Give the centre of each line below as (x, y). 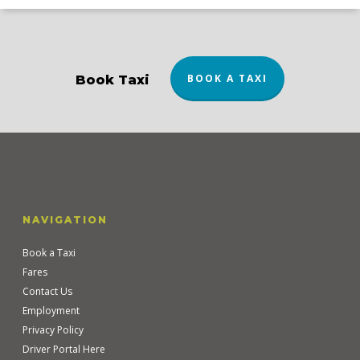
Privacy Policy (53, 330)
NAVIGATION (65, 220)
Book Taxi (112, 80)
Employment (51, 311)
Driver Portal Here (64, 349)
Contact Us (47, 291)
